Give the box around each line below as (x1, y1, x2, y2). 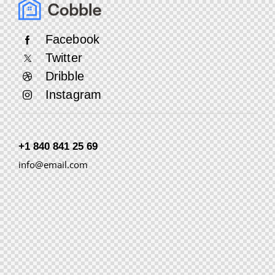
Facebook (45, 33, 99, 46)
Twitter (45, 51, 82, 64)
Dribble (45, 69, 84, 83)
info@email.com (18, 158, 88, 171)
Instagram (45, 88, 101, 101)
